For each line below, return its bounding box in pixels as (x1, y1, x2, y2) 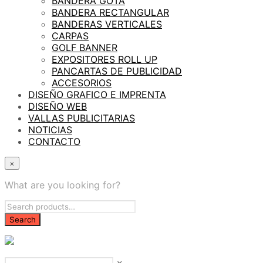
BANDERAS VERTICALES (52, 18, 162, 30)
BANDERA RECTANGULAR (52, 6, 169, 18)
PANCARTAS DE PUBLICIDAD (52, 65, 182, 77)
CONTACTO (28, 135, 80, 147)
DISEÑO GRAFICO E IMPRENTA (28, 88, 166, 100)
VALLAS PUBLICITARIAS (28, 112, 135, 124)
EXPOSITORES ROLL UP (52, 53, 157, 65)
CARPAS (52, 29, 89, 42)
